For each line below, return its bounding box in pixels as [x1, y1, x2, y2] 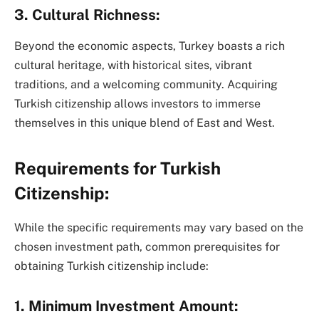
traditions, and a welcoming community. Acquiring [14, 78, 278, 92]
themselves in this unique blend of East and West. [14, 116, 275, 130]
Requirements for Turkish [14, 157, 221, 178]
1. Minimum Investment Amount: [14, 298, 239, 315]
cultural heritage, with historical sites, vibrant [14, 58, 252, 73]
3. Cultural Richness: [14, 6, 160, 23]
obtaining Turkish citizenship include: [14, 259, 209, 273]
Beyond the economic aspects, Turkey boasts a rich [14, 39, 285, 53]
